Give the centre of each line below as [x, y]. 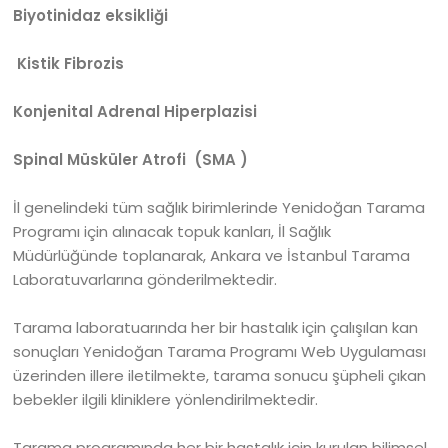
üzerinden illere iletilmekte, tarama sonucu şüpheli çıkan [220, 375]
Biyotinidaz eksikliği [91, 15]
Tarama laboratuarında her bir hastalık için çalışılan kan [216, 327]
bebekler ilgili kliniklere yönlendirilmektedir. [166, 399]
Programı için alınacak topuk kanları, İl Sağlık [172, 231]
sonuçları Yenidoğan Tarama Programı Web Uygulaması [220, 351]
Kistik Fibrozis [71, 63]
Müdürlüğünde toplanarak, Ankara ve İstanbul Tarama [212, 255]
